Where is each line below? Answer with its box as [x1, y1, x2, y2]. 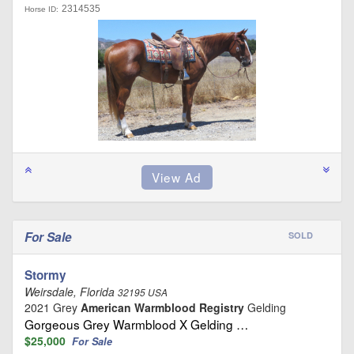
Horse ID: [24, 4, 58, 13]
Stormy [24, 265, 66, 284]
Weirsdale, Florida [24, 283, 118, 299]
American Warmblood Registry [81, 299, 244, 315]
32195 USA [118, 285, 168, 299]
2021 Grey [24, 299, 81, 315]
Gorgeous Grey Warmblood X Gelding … [24, 314, 248, 333]
